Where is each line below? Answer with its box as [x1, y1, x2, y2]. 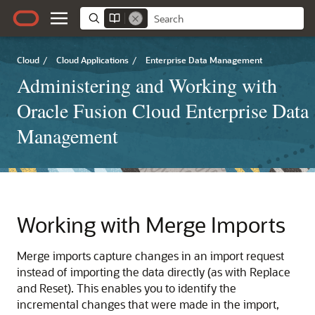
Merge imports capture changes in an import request [17, 248, 284, 263]
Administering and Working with [17, 72, 277, 98]
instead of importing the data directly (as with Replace [17, 264, 290, 279]
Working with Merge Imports [17, 210, 285, 238]
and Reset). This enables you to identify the [17, 281, 236, 295]
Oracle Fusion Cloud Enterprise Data [17, 97, 309, 124]
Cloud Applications [56, 54, 129, 65]
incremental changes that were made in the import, [17, 297, 279, 311]
